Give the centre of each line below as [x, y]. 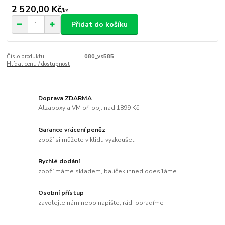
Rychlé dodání [59, 161]
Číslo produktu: [26, 57]
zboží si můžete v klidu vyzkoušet [86, 140]
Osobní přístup [61, 193]
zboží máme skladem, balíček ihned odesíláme [108, 171]
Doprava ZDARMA [65, 98]
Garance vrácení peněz [72, 130]
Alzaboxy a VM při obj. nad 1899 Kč [89, 108]
